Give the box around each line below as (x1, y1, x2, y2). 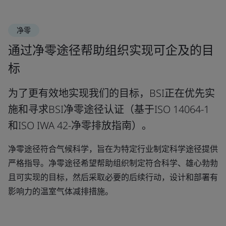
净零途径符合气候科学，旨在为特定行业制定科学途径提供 (8, 143, 218, 154)
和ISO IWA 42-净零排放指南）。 (8, 119, 152, 132)
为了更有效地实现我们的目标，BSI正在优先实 (8, 86, 215, 100)
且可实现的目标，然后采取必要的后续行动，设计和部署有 (8, 172, 218, 183)
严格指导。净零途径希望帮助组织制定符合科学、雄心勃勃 (8, 157, 218, 168)
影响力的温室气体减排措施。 (8, 186, 113, 197)
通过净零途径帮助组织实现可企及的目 (8, 41, 214, 58)
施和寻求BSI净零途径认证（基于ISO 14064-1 (8, 102, 209, 116)
